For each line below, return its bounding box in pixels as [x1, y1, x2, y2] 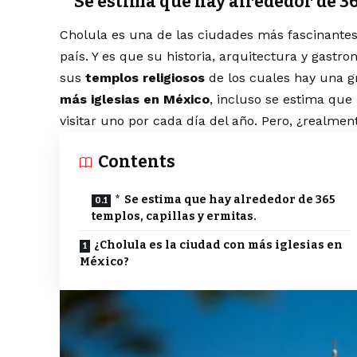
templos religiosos [85, 70, 206, 86]
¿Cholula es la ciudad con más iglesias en [94, 238, 343, 253]
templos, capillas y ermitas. [92, 210, 257, 224]
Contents [98, 151, 176, 173]
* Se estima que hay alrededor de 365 [115, 193, 125, 207]
